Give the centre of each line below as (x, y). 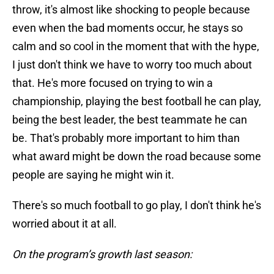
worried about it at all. (65, 224)
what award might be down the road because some (137, 157)
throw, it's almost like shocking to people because (131, 10)
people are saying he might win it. (93, 175)
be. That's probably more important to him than (126, 138)
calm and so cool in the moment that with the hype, (136, 46)
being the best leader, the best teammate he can (130, 120)
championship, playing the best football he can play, (137, 102)
